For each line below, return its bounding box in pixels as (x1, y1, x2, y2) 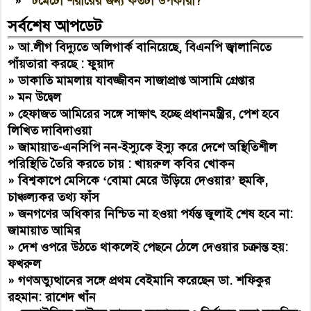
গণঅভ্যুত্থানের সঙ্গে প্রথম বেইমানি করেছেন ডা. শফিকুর (18, 272, 271, 288)
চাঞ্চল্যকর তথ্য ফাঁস (8, 189, 100, 205)
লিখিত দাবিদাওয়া (8, 122, 92, 138)
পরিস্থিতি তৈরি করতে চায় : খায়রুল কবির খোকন (8, 155, 235, 171)
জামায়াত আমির (8, 222, 81, 238)
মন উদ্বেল (18, 89, 62, 105)
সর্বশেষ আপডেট (8, 16, 103, 35)
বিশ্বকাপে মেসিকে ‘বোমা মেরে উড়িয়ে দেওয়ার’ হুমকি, (18, 172, 269, 188)
